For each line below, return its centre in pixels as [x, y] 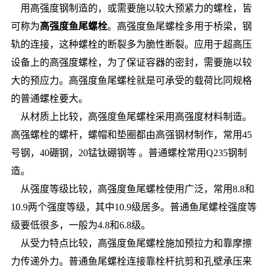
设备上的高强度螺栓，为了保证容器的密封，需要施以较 [131, 63]
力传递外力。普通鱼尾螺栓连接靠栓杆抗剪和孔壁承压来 [131, 262]
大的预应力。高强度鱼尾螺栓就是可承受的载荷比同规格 [131, 81]
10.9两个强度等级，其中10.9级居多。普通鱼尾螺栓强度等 [133, 207]
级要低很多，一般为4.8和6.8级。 [80, 225]
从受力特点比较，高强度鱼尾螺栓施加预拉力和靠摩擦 [131, 243]
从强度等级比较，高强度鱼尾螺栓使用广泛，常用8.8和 [132, 189]
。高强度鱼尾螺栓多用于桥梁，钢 [179, 27]
